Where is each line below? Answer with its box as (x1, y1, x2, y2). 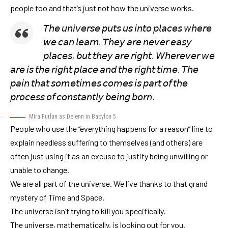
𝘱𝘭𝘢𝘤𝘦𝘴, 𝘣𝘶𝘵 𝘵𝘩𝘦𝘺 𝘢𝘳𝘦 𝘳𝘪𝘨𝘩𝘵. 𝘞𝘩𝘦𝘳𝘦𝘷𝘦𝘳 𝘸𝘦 (43, 50, 215, 62)
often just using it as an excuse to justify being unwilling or (10, 151, 208, 161)
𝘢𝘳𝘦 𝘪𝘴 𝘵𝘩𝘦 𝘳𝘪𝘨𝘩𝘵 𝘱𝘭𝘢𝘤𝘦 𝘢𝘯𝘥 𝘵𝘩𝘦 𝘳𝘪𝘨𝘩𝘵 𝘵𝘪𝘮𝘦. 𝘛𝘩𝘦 (10, 64, 198, 75)
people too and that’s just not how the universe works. (10, 3, 194, 13)
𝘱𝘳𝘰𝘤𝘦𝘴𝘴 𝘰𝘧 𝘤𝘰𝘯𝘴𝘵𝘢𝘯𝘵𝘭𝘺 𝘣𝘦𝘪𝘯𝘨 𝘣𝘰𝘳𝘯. (10, 91, 155, 103)
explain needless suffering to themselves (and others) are (10, 137, 203, 148)
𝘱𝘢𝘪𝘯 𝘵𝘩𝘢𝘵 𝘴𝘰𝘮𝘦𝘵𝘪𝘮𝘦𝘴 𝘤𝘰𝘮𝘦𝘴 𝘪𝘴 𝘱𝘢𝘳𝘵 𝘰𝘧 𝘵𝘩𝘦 (10, 77, 188, 89)
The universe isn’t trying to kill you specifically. (10, 206, 165, 216)
